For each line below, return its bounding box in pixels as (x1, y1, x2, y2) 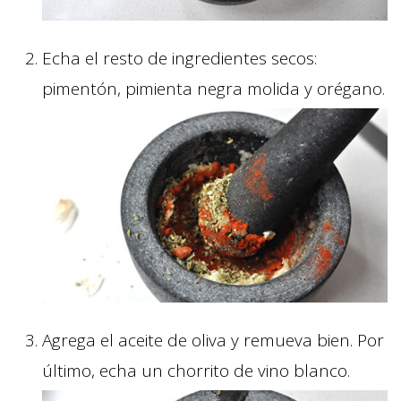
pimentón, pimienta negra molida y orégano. (42, 77, 385, 101)
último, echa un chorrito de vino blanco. (42, 359, 350, 383)
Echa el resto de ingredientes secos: (42, 47, 317, 71)
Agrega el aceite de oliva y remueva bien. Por (42, 328, 384, 353)
